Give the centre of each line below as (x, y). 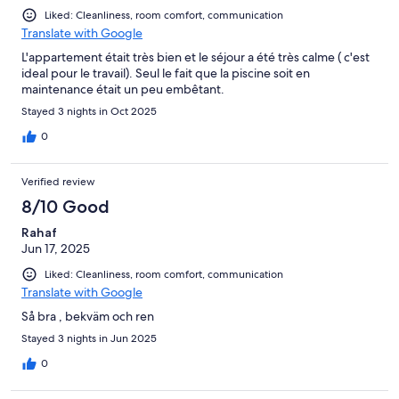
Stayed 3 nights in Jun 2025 (89, 339)
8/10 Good (65, 207)
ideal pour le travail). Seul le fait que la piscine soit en (166, 73)
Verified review (58, 182)
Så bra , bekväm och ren (88, 317)
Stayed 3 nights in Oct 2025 (89, 112)
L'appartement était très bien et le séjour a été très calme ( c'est (195, 57)
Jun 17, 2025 (56, 249)
